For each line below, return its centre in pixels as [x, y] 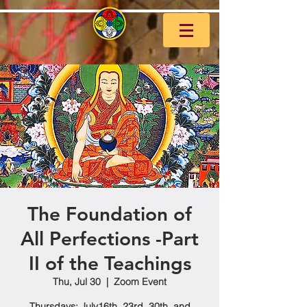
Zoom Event [140, 282]
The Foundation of [110, 214]
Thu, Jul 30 [77, 282]
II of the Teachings [110, 263]
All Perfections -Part [110, 238]
